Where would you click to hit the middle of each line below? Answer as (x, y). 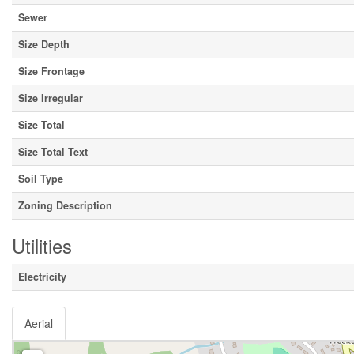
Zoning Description (65, 205)
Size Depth (44, 44)
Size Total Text (53, 152)
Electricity (42, 277)
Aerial (39, 323)
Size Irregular (51, 98)
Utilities (42, 245)
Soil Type (41, 179)
